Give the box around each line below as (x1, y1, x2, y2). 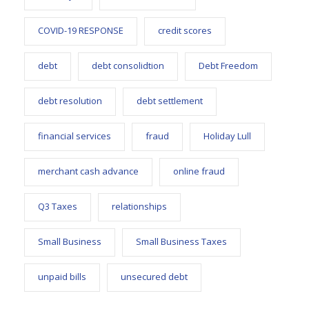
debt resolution (38, 94, 102, 107)
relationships (112, 199, 167, 212)
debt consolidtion (92, 59, 164, 72)
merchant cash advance (38, 164, 139, 177)
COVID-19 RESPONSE (38, 23, 123, 37)
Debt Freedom (199, 59, 258, 72)
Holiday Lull (203, 129, 251, 142)
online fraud (173, 164, 225, 177)
